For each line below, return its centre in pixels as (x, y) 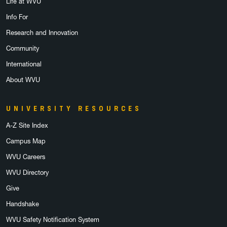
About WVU (23, 80)
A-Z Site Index (27, 125)
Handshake (23, 204)
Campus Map (26, 141)
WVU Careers (26, 157)
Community (23, 48)
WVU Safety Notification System (53, 219)
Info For (17, 17)
